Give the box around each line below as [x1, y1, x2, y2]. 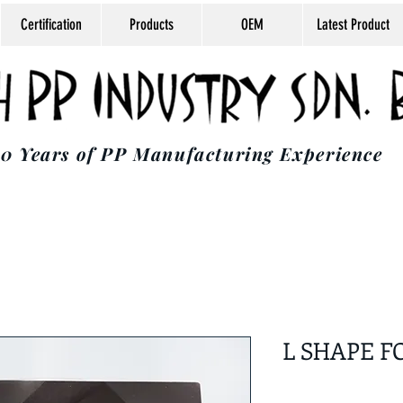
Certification [20, 15, 82, 33]
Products [130, 15, 174, 33]
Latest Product [317, 15, 390, 33]
